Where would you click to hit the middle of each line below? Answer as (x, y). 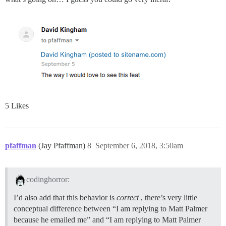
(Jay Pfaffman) (63, 146)
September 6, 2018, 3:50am (139, 146)
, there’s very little (168, 197)
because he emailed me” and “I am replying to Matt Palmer (107, 219)
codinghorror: (48, 179)
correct (128, 197)
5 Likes (17, 106)
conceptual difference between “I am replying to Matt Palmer (110, 208)
